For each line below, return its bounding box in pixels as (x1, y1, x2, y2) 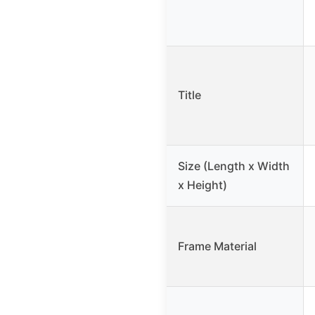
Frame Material (178, 238, 257, 253)
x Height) (178, 177, 227, 192)
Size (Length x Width (178, 158, 290, 173)
